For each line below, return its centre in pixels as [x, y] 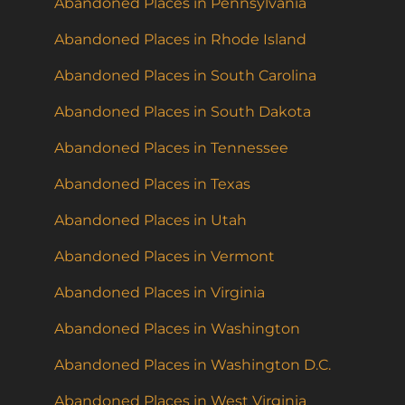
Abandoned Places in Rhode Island [180, 40]
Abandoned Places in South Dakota [183, 112]
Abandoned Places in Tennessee [171, 148]
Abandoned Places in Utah [151, 221]
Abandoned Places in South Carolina [185, 76]
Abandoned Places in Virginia [160, 293]
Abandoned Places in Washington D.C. [193, 365]
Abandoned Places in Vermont [165, 257]
